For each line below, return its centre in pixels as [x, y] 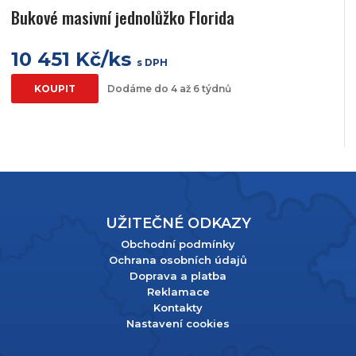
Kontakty [178, 308]
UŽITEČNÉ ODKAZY [178, 224]
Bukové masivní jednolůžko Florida [123, 17]
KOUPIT [55, 89]
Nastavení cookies [178, 324]
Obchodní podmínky [178, 244]
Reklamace [178, 292]
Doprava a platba [178, 276]
